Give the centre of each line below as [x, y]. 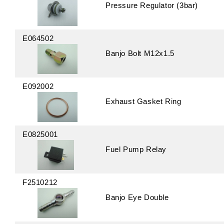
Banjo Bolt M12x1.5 [140, 53]
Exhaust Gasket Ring [143, 101]
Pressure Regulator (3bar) [152, 5]
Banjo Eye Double [137, 197]
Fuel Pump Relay [136, 149]
